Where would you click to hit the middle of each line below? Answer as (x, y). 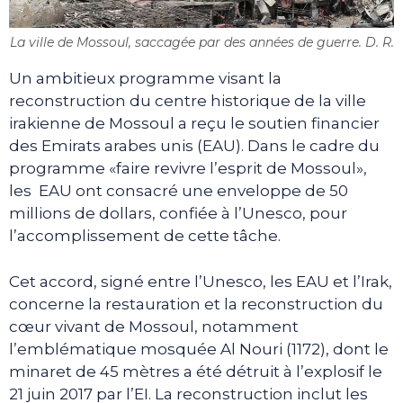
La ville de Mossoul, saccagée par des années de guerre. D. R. (201, 43)
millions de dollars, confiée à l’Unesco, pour (178, 214)
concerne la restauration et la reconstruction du (196, 304)
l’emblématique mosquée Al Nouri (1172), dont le (199, 349)
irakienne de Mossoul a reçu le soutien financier (194, 124)
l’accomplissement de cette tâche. (145, 236)
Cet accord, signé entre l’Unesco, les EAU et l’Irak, (201, 281)
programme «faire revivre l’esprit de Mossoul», (188, 169)
